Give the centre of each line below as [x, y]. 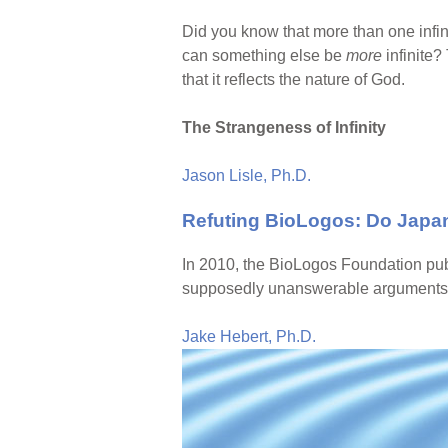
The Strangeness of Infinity [284, 128]
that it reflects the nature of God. [293, 80]
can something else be [264, 56]
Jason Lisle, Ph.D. [246, 176]
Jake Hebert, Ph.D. [249, 337]
